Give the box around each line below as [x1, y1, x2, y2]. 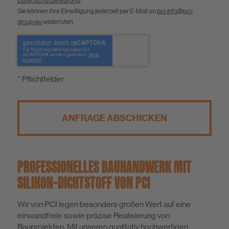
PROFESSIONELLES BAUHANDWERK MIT [17, 155, 192, 177]
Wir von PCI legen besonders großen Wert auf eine [17, 199, 191, 209]
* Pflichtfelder [17, 74, 64, 84]
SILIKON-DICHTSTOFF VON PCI [17, 171, 150, 193]
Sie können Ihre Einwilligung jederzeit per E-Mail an [17, 7, 157, 15]
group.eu [17, 17, 42, 26]
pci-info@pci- [157, 7, 193, 15]
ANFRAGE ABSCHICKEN [62, 112, 167, 124]
